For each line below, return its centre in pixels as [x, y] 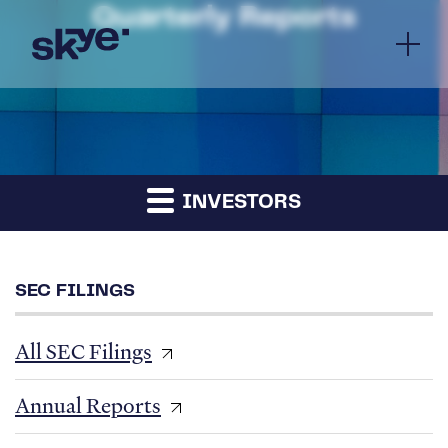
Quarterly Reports [224, 17]
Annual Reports [88, 406]
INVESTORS [239, 202]
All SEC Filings [83, 352]
